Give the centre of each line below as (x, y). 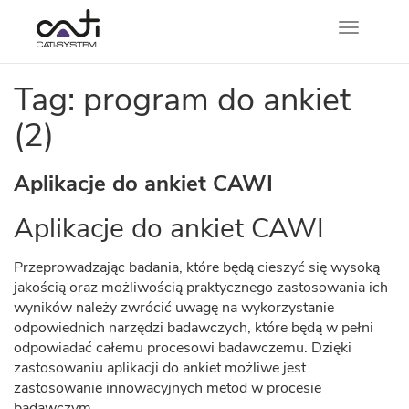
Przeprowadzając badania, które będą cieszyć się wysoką (197, 267)
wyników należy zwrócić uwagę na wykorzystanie (174, 308)
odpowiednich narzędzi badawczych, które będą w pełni (194, 328)
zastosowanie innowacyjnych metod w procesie (168, 388)
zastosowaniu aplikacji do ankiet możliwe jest (160, 368)
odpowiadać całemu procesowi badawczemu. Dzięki (183, 348)
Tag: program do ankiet (182, 100)
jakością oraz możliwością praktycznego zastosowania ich (201, 288)
